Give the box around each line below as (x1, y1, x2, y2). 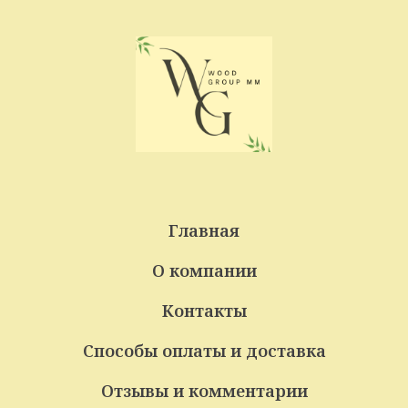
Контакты (161, 299, 247, 321)
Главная (168, 219, 240, 241)
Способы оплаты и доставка (82, 339, 326, 362)
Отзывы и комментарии (100, 379, 308, 402)
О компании (151, 259, 257, 281)
